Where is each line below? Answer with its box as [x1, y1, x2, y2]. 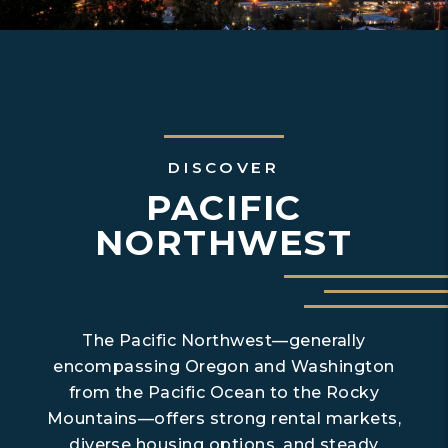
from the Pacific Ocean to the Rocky [68, 382, 380, 402]
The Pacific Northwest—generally [82, 330, 366, 350]
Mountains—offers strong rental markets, [46, 408, 402, 428]
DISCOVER [168, 157, 280, 177]
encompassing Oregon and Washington [53, 356, 395, 376]
